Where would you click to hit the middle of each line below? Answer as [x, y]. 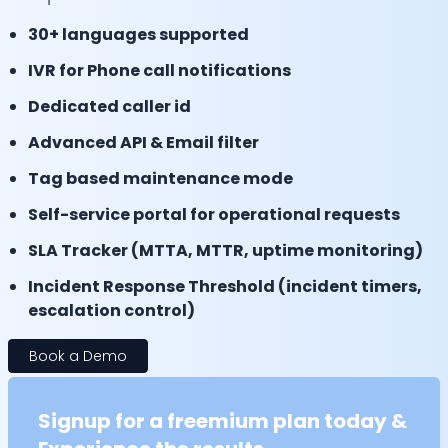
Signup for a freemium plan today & [222, 421]
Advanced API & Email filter [143, 142]
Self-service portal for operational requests [214, 214]
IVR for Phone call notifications [159, 70]
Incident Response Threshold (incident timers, [225, 286]
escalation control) [111, 310]
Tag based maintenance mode [160, 178]
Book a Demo [78, 356]
